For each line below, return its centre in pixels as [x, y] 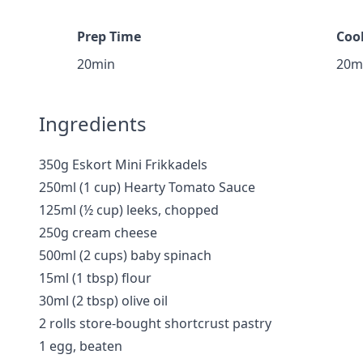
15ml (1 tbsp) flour [95, 278]
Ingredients [93, 124]
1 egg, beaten [81, 346]
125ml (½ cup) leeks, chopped [129, 210]
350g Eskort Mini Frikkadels [123, 164]
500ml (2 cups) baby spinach [125, 255]
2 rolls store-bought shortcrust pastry [155, 323]
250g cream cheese [98, 233]
